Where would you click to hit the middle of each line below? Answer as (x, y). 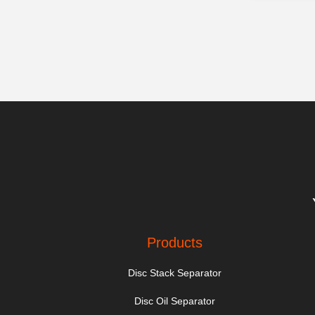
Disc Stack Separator (175, 273)
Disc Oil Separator (175, 301)
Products (175, 243)
